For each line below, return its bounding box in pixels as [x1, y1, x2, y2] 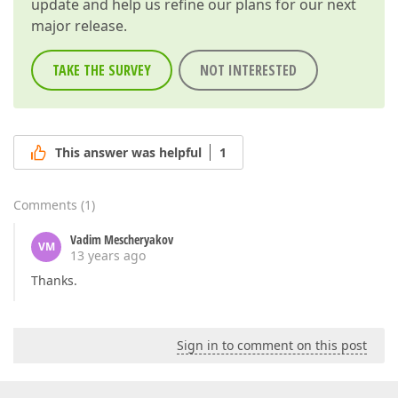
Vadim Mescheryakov [70, 231, 173, 249]
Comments [13, 196, 77, 214]
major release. [31, 16, 127, 36]
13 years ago [70, 247, 146, 265]
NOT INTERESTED [200, 60, 297, 80]
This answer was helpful [55, 144, 202, 162]
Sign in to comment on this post [177, 337, 367, 354]
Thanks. [31, 272, 77, 290]
